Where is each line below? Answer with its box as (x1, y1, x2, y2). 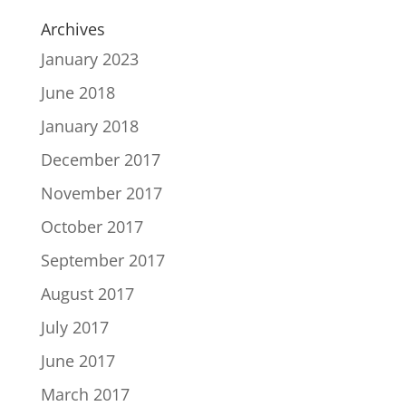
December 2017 (40, 149, 160, 170)
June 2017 (40, 350, 115, 372)
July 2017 (40, 316, 109, 338)
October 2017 (40, 216, 143, 237)
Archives (40, 18, 105, 40)
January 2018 (40, 115, 139, 137)
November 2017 (40, 182, 162, 204)
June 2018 (40, 82, 115, 103)
